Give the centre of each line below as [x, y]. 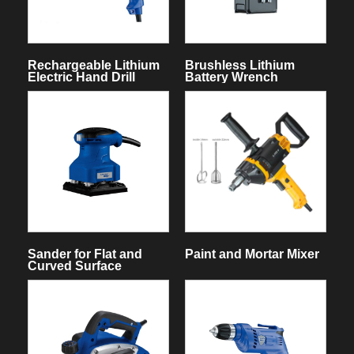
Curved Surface [74, 265]
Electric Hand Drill [81, 77]
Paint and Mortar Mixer [252, 254]
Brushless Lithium [239, 65]
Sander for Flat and [85, 254]
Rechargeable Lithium [93, 65]
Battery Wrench [231, 77]
